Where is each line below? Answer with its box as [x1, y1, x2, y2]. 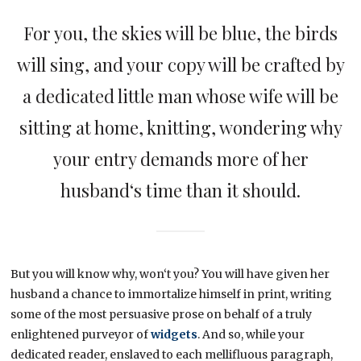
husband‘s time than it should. [60, 177, 301, 202]
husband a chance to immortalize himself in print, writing [10, 286, 333, 301]
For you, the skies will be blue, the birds [23, 20, 338, 45]
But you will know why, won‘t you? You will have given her [10, 266, 330, 281]
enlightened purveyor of [10, 326, 151, 342]
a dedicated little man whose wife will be [23, 83, 338, 108]
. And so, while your [197, 326, 305, 342]
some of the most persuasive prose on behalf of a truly [10, 306, 313, 322]
